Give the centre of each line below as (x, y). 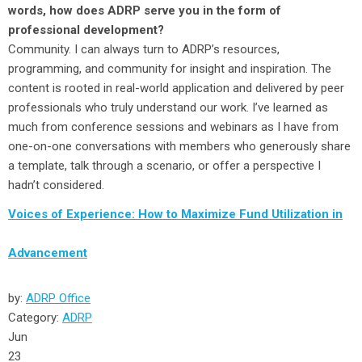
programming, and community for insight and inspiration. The (170, 69)
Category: (35, 318)
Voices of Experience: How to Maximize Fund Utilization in (175, 214)
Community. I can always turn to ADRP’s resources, (144, 49)
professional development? (86, 30)
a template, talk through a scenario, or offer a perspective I (164, 166)
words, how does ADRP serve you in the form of (145, 11)
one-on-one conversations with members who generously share (179, 146)
